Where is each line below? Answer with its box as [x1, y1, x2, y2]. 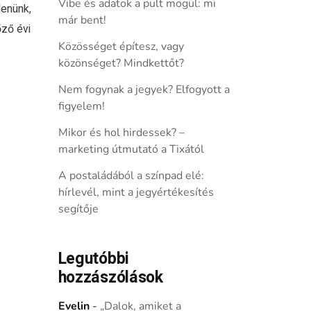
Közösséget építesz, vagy [58, 39, 184, 54]
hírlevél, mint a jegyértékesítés [58, 185, 214, 200]
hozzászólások [58, 266, 163, 289]
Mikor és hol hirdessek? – [58, 125, 185, 140]
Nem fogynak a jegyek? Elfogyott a [58, 82, 230, 97]
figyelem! [58, 99, 105, 114]
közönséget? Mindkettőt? [58, 56, 184, 71]
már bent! [58, 12, 106, 28]
